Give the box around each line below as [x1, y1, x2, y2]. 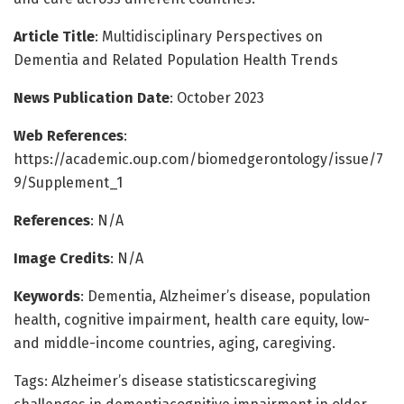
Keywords [14, 287, 80, 305]
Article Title [14, 27, 95, 45]
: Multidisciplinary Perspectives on [95, 27, 323, 45]
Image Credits [14, 249, 110, 267]
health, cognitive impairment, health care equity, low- [14, 310, 370, 328]
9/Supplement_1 [14, 173, 123, 191]
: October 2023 [170, 88, 264, 106]
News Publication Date [14, 88, 170, 106]
